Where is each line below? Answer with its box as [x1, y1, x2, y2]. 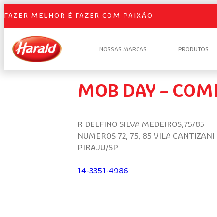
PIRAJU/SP [77, 142, 118, 152]
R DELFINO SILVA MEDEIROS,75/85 [77, 119, 204, 129]
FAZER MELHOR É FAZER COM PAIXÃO [4, 11, 153, 20]
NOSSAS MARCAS [99, 45, 147, 53]
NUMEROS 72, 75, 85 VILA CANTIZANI [77, 130, 215, 140]
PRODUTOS [178, 45, 209, 53]
